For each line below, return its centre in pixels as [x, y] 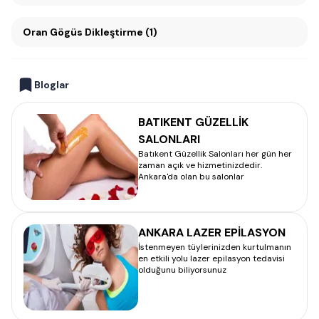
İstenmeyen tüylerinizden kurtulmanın [215, 247]
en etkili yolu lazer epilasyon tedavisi [211, 258]
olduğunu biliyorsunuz [182, 270]
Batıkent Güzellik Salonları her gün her [215, 154]
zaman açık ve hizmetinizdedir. [200, 165]
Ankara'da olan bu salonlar [191, 177]
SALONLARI [169, 139]
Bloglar [52, 85]
